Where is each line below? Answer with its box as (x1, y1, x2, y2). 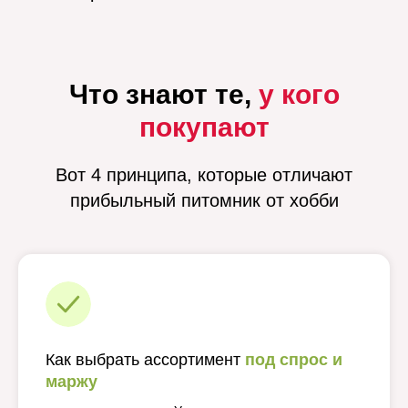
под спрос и (245, 351, 342, 369)
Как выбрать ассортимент (46, 351, 245, 369)
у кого (258, 79, 340, 109)
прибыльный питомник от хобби (69, 190, 339, 210)
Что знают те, (68, 79, 259, 109)
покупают (138, 112, 270, 142)
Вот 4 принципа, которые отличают (56, 165, 352, 185)
